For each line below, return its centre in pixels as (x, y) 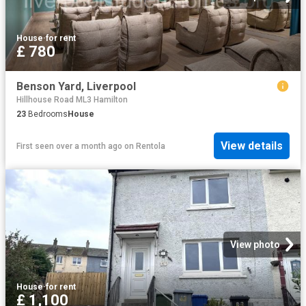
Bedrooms (47, 114)
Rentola (151, 146)
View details (252, 146)
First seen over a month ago (69, 146)
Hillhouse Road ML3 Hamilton (72, 99)
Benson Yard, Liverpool (76, 86)
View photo (255, 244)
